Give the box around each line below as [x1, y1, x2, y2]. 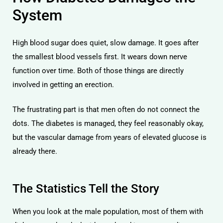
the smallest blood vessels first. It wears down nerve [12, 52, 187, 61]
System [12, 6, 62, 24]
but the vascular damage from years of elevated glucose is [12, 133, 207, 142]
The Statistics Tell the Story [12, 181, 159, 196]
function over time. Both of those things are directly [12, 66, 184, 75]
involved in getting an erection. [12, 80, 114, 89]
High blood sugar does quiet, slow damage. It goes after [12, 38, 199, 47]
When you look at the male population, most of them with [12, 207, 203, 216]
